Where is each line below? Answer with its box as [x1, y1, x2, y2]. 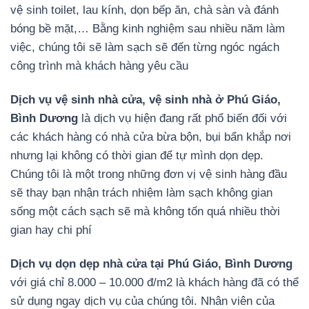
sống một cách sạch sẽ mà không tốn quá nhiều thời [10, 204, 280, 218]
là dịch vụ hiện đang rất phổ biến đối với [81, 111, 287, 125]
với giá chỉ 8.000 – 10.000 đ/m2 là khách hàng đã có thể [10, 275, 299, 289]
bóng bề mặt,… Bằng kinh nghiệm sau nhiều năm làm [10, 21, 285, 35]
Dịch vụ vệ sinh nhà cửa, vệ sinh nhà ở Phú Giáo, [10, 92, 281, 106]
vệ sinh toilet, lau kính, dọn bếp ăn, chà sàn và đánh [10, 3, 279, 17]
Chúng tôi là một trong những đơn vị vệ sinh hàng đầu [10, 167, 287, 181]
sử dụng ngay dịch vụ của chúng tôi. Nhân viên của [10, 294, 275, 308]
